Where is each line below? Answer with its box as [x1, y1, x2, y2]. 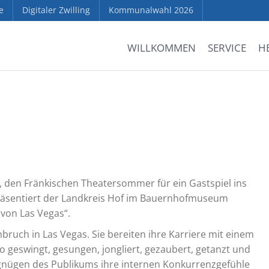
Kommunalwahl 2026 [109, 4, 193, 16]
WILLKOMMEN [127, 41, 196, 55]
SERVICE [207, 41, 246, 55]
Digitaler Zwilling [22, 4, 90, 16]
